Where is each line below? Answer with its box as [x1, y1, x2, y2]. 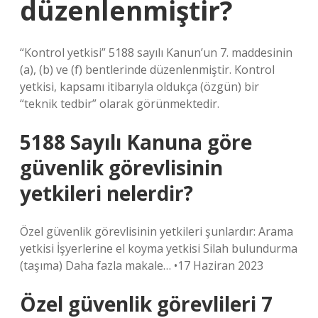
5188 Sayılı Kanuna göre [20, 128, 252, 155]
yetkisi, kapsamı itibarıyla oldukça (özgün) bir [20, 79, 259, 94]
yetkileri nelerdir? [20, 180, 193, 207]
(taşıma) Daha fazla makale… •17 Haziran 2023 [20, 258, 263, 273]
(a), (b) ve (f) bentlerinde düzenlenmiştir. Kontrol [20, 62, 275, 77]
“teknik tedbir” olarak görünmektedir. [20, 96, 219, 111]
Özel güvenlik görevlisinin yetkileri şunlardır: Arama [20, 224, 293, 239]
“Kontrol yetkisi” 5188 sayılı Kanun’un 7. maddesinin [20, 45, 292, 60]
